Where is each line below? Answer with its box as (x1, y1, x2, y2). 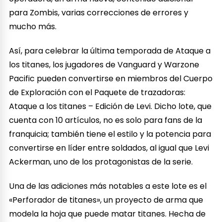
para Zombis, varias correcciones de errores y (9, 6, 189, 18)
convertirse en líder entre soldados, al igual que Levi (9, 142, 210, 154)
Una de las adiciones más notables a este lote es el (9, 180, 207, 192)
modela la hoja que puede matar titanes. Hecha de (9, 208, 206, 220)
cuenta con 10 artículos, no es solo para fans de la (9, 114, 203, 126)
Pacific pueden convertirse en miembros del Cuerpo (9, 72, 213, 84)
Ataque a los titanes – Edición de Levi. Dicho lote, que (9, 100, 212, 112)
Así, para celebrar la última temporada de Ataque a (9, 45, 211, 56)
